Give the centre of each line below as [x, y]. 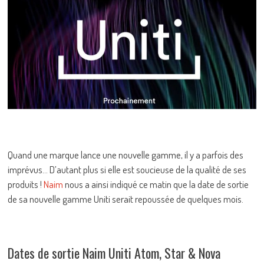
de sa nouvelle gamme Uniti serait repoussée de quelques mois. [126, 199]
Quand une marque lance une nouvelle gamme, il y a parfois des [126, 154]
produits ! [26, 184]
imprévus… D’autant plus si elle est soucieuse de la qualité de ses [127, 169]
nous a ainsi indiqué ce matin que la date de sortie [156, 184]
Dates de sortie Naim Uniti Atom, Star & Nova [114, 253]
